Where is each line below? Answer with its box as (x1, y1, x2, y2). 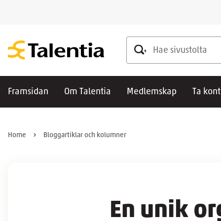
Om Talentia (64, 87, 111, 97)
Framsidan (8, 87, 48, 97)
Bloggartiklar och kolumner (43, 132, 126, 139)
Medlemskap (127, 87, 177, 97)
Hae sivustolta (126, 38, 180, 47)
